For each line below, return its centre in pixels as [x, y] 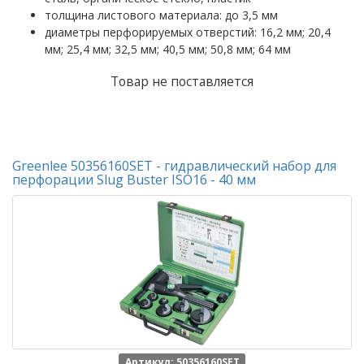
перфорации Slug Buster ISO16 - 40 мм [134, 180]
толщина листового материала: [135, 15]
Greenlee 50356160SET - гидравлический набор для [174, 166]
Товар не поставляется [182, 82]
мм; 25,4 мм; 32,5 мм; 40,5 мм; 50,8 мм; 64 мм [168, 49]
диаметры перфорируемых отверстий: [152, 32]
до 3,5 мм [251, 15]
